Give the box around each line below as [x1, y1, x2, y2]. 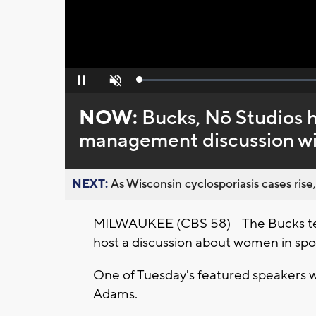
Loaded [140, 78, 169, 88]
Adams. [93, 286, 140, 303]
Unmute [99, 79, 129, 90]
